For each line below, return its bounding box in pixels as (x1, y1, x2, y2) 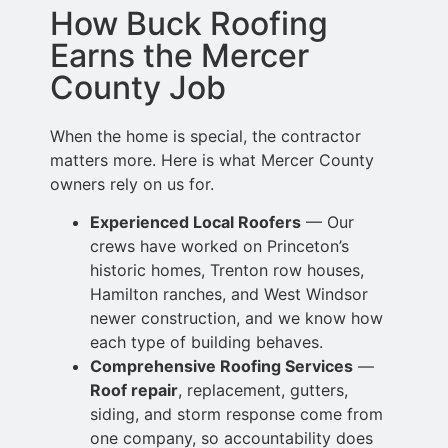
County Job (50, 67, 226, 107)
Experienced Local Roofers (90, 212, 301, 233)
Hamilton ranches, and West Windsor (90, 284, 368, 305)
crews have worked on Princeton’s (90, 236, 349, 257)
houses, (307, 260, 364, 281)
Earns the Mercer (50, 35, 309, 75)
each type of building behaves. (90, 332, 323, 353)
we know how (278, 308, 383, 329)
